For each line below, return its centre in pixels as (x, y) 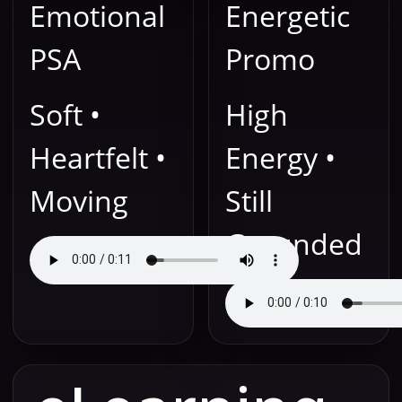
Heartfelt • (98, 158)
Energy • (280, 158)
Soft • (65, 115)
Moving (79, 201)
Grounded (294, 244)
